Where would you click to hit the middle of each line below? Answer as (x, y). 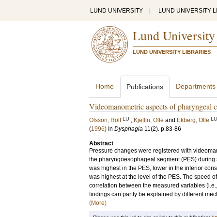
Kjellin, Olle (149, 120)
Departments (196, 86)
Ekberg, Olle (193, 120)
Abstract (101, 143)
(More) (98, 203)
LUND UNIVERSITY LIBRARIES (172, 52)
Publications (145, 87)
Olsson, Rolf (105, 120)
